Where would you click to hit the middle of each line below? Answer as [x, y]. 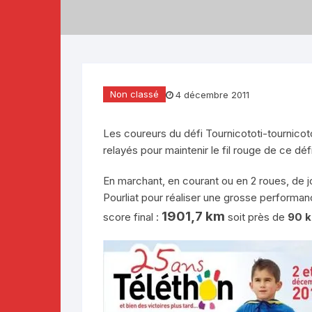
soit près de [256, 217]
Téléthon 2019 [182, 16]
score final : [132, 217]
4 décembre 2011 [212, 94]
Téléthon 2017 [182, 83]
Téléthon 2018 [182, 50]
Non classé [134, 94]
